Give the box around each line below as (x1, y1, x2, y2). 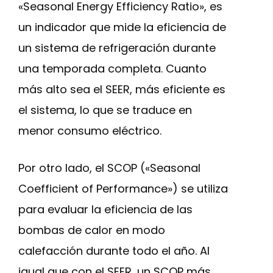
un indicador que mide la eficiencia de (18, 19, 226, 35)
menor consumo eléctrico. (18, 123, 161, 138)
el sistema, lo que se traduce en (18, 102, 192, 118)
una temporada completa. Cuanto (18, 61, 207, 76)
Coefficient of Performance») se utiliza (18, 181, 228, 196)
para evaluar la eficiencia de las (18, 202, 193, 217)
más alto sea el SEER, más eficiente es (18, 82, 225, 97)
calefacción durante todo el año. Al (18, 243, 210, 258)
